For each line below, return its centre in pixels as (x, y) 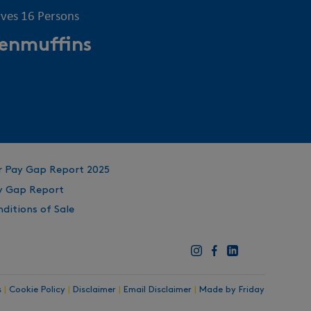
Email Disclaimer (157, 290)
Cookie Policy (37, 290)
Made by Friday (232, 290)
